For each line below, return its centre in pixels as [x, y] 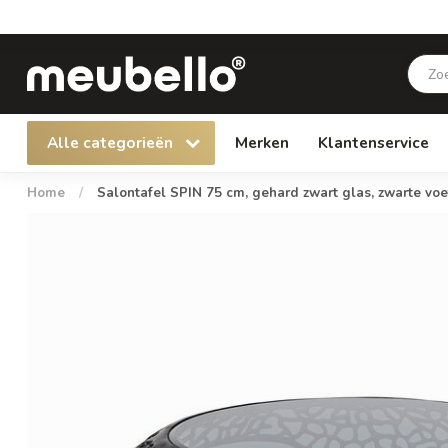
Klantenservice [373, 142]
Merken [262, 142]
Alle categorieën [112, 142]
